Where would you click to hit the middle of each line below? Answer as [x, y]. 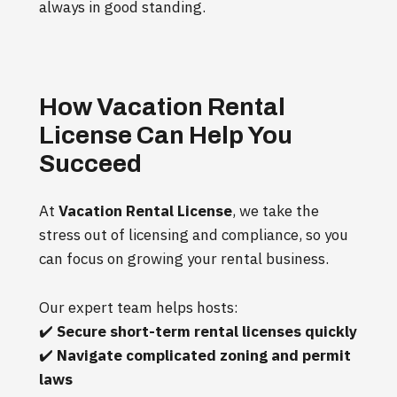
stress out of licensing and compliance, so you [194, 234]
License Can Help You [166, 135]
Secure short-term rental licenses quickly [207, 331]
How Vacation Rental [162, 106]
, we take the [276, 210]
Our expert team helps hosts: [139, 307]
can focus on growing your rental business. [184, 258]
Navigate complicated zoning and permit [204, 355]
